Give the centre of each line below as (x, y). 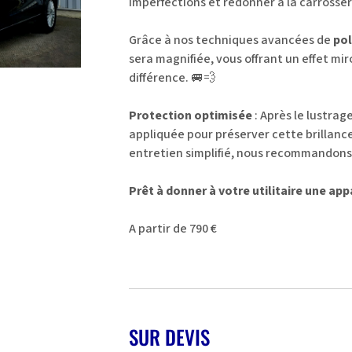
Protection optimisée (190, 115)
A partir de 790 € (172, 228)
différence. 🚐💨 (172, 77)
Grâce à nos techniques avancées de (231, 40)
